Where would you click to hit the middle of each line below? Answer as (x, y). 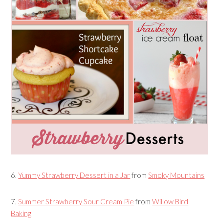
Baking (21, 213)
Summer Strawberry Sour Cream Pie (76, 202)
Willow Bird (170, 202)
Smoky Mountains (176, 175)
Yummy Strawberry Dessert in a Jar (74, 175)
